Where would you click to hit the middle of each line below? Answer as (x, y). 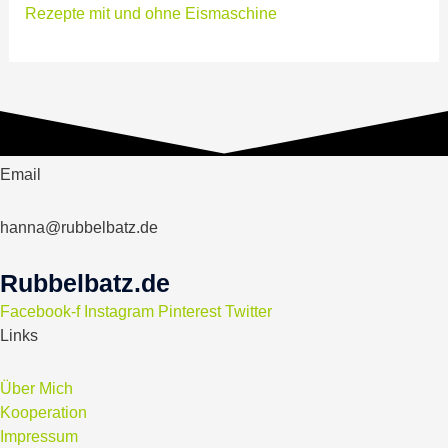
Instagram (119, 311)
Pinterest (189, 311)
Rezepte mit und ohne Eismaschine (151, 12)
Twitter (248, 311)
